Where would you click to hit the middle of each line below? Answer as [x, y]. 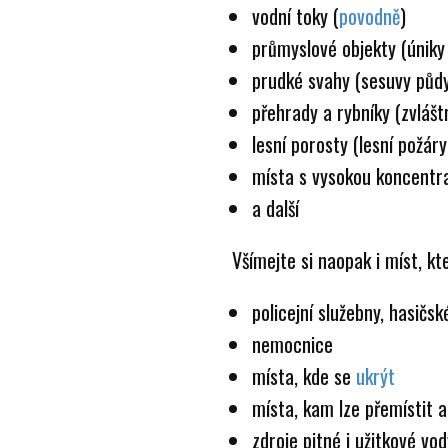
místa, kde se [304, 376]
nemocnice [292, 344]
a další [275, 208]
